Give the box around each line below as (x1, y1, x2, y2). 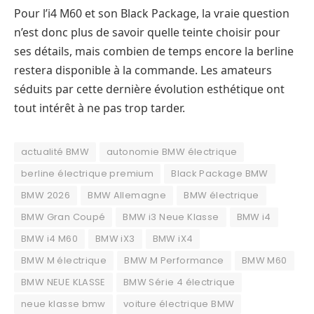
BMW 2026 (21, 189, 71, 203)
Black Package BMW (171, 167, 268, 181)
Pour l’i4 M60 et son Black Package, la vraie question (14, 6, 289, 22)
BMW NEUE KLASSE (21, 275, 106, 289)
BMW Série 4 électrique (123, 275, 235, 289)
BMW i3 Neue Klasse (123, 210, 219, 224)
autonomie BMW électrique (107, 145, 238, 159)
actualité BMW (21, 145, 90, 159)
